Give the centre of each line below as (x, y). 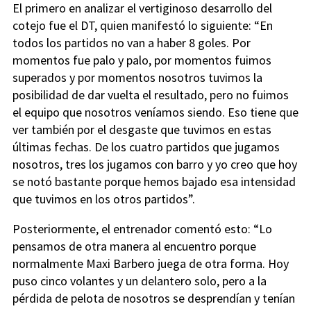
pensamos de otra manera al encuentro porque (134, 246)
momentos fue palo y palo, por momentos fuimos (142, 60)
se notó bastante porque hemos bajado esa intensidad (154, 182)
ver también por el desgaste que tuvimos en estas (142, 130)
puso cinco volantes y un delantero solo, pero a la (140, 281)
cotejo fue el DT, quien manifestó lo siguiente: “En (143, 26)
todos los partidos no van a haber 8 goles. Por (132, 43)
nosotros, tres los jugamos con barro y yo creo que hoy (155, 165)
